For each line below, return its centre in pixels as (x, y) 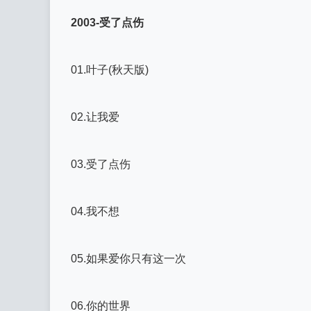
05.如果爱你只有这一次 (128, 259)
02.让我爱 (95, 117)
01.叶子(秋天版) (110, 70)
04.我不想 (95, 211)
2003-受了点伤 (107, 23)
